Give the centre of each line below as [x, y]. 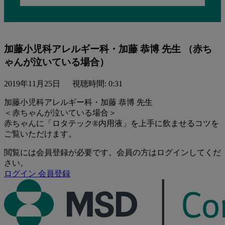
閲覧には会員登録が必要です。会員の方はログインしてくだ [113, 152]
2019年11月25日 [32, 83]
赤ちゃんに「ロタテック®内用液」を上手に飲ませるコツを [111, 123]
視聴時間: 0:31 [96, 83]
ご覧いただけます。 [40, 134]
